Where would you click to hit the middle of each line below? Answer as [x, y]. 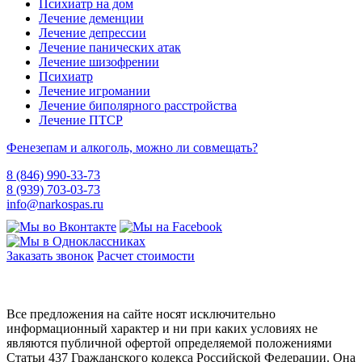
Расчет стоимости [146, 256]
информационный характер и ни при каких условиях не [162, 329]
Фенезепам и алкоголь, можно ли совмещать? [132, 148]
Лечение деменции [91, 19]
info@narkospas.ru [55, 204]
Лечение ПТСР [81, 120]
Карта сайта [39, 287]
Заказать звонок [50, 256]
